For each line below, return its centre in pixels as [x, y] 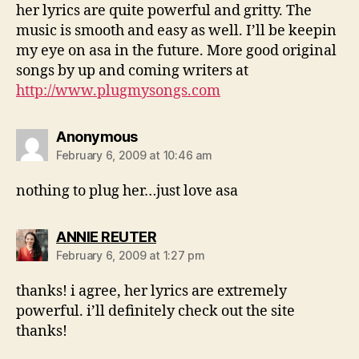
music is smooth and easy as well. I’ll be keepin [176, 31]
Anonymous [97, 137]
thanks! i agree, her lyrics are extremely [151, 291]
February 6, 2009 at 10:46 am [134, 155]
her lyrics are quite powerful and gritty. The [164, 11]
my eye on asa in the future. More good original [176, 51]
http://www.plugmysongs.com [118, 91]
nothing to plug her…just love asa [127, 191]
